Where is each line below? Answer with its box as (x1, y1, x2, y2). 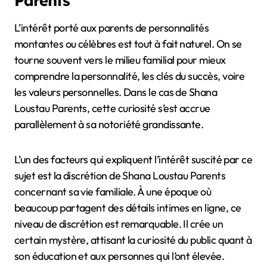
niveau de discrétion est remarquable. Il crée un (14, 216, 223, 231)
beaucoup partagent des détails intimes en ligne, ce (14, 200, 241, 215)
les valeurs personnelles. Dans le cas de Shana (14, 85, 218, 99)
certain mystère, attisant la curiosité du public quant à (14, 232, 252, 247)
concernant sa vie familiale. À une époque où (14, 184, 212, 198)
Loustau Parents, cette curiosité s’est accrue (14, 101, 210, 115)
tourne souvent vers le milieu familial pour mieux (14, 52, 226, 67)
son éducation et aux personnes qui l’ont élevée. (14, 249, 225, 263)
